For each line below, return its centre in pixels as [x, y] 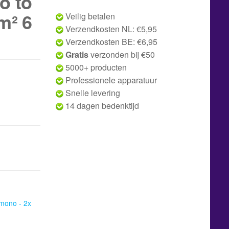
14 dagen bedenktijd [101, 106]
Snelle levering [91, 93]
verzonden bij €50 [121, 54]
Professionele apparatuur [110, 80]
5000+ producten [95, 67]
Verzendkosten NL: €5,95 [110, 29]
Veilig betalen [89, 16]
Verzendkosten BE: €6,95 [110, 42]
